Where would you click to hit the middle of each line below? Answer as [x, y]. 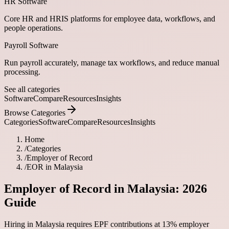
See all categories [32, 89]
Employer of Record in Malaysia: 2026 [106, 188]
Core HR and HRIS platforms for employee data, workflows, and [110, 19]
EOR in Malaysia [55, 167]
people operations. [33, 28]
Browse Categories [35, 113]
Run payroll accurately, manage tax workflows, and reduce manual [112, 63]
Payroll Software [31, 45]
